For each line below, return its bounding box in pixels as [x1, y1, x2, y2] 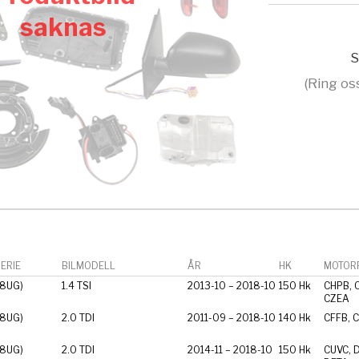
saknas [19, 11, 107, 42]
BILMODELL [61, 259, 115, 272]
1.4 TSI [61, 279, 91, 292]
